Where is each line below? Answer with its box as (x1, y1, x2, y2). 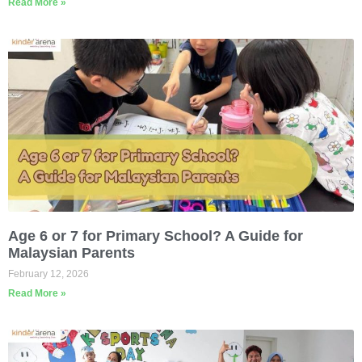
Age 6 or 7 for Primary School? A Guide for (8, 227, 303, 244)
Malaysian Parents (8, 244, 135, 261)
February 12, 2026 (8, 267, 89, 280)
